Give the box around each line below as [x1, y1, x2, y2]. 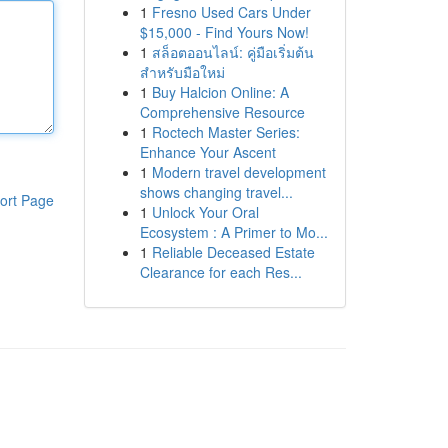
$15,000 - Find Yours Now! [139, 22, 309, 42]
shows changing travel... [139, 182, 293, 202]
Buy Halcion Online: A [151, 82, 289, 102]
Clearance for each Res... [139, 262, 302, 282]
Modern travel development [151, 162, 326, 182]
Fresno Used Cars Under [151, 2, 311, 22]
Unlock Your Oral [151, 202, 259, 222]
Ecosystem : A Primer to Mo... [139, 222, 328, 242]
